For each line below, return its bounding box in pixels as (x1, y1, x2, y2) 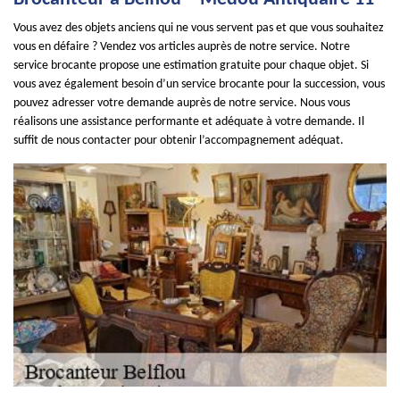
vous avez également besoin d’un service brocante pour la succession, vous (13, 78, 385, 91)
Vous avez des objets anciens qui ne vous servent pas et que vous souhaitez (13, 21, 384, 35)
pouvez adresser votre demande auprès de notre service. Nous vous (13, 96, 350, 110)
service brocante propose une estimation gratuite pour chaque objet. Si (13, 59, 369, 72)
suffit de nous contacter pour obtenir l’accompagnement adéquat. (13, 134, 344, 147)
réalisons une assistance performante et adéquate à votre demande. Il (13, 115, 364, 129)
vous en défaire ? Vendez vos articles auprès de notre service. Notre (13, 40, 350, 54)
